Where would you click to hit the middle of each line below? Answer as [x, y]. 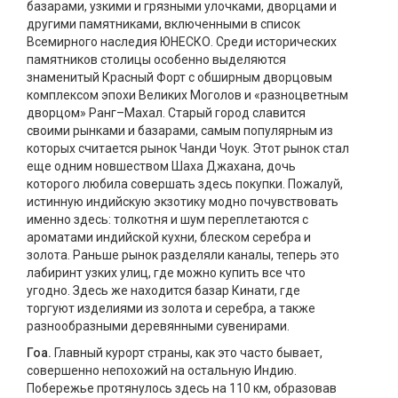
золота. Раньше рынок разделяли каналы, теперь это [183, 255]
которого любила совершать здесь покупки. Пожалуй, [185, 184]
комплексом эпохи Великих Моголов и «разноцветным [187, 95]
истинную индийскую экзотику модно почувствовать [183, 202]
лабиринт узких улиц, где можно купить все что [166, 273]
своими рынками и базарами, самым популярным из [180, 131]
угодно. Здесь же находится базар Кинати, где [163, 291]
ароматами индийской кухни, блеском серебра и [169, 237]
